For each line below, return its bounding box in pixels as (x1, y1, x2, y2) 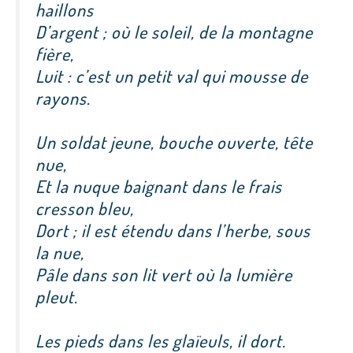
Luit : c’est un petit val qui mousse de (35, 65, 308, 87)
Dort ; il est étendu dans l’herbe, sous (35, 219, 310, 242)
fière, (35, 43, 74, 65)
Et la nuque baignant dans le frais (35, 175, 282, 198)
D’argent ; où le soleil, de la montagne (35, 20, 313, 43)
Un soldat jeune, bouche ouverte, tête (35, 131, 313, 154)
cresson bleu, (35, 197, 134, 220)
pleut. (35, 285, 78, 308)
